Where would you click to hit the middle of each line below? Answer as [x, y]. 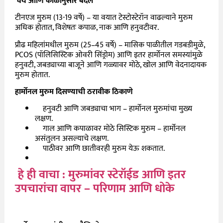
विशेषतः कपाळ [76, 28]
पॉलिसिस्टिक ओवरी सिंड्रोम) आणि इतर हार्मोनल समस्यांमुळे [120, 55]
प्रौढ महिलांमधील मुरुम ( [49, 45]
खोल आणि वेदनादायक [175, 65]
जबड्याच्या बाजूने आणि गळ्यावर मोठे [89, 65]
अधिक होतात [34, 28]
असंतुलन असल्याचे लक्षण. [72, 139]
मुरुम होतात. [33, 75]
